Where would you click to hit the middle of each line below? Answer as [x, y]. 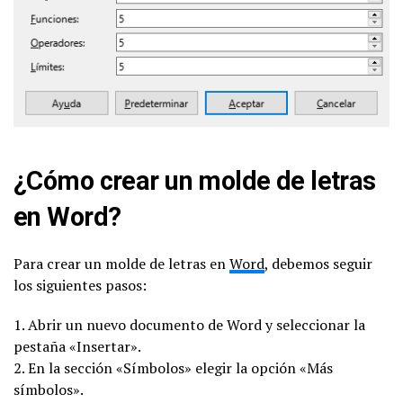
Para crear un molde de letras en [121, 264]
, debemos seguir [318, 264]
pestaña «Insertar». [77, 347]
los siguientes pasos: [80, 286]
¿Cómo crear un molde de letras [195, 181]
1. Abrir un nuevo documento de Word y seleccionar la [189, 325]
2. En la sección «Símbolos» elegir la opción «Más [173, 368]
